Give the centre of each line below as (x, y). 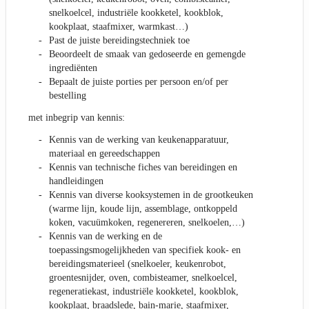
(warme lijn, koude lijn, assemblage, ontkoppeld (143, 209)
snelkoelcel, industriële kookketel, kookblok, (136, 13)
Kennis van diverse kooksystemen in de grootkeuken (151, 195)
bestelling (68, 96)
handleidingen (76, 181)
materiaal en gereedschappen (104, 154)
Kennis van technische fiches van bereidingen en (143, 168)
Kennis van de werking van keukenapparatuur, (139, 140)
